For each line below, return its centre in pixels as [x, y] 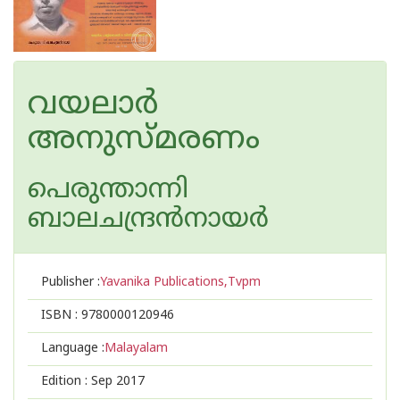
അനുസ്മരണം [144, 141]
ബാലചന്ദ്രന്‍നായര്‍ [148, 220]
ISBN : [61, 316]
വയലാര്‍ [93, 106]
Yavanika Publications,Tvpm [180, 283]
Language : [73, 349]
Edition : [66, 382]
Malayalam [136, 349]
